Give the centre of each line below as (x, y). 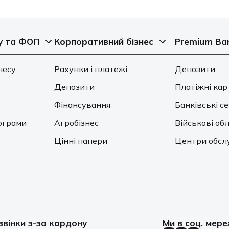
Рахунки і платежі (91, 69)
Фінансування (83, 105)
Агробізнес (77, 123)
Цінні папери (81, 141)
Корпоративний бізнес (104, 42)
